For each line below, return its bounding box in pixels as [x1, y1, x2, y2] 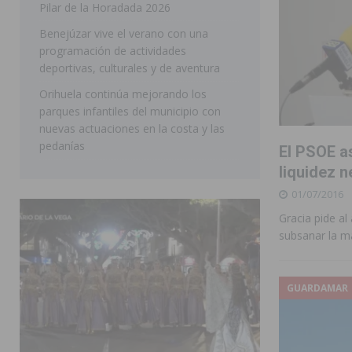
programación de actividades [39, 42, 186, 58]
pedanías [39, 137, 85, 153]
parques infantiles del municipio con [39, 103, 221, 119]
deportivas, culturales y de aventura [39, 60, 220, 75]
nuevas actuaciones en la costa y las [39, 120, 225, 136]
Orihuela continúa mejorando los [39, 86, 207, 101]
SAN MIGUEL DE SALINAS [119, 13, 228, 27]
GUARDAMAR [286, 280, 348, 295]
